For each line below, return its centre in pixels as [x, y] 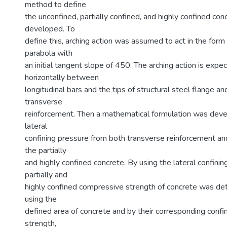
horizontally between [62, 78]
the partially [46, 150]
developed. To [50, 29]
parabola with [49, 53]
